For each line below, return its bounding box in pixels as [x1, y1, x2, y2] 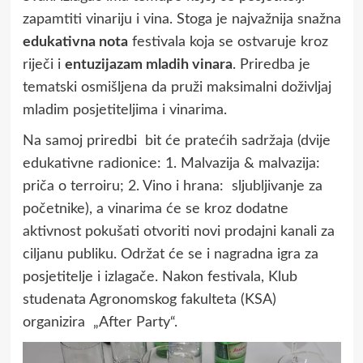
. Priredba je [232, 58, 310, 73]
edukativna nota [22, 35, 128, 50]
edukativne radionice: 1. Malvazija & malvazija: [22, 156, 320, 172]
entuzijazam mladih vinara [64, 58, 233, 73]
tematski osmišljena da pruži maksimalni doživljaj [22, 80, 331, 96]
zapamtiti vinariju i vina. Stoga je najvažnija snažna [22, 12, 341, 28]
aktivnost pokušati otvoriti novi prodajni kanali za [22, 224, 335, 240]
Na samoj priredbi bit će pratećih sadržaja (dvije [22, 134, 331, 149]
